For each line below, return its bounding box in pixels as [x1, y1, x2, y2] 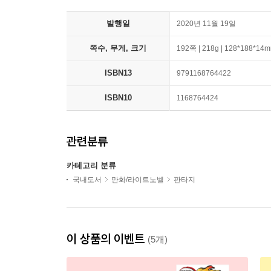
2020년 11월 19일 [177, 19, 236, 28]
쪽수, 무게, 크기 [90, 44, 146, 53]
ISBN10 [104, 93, 132, 102]
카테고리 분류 [67, 161, 116, 170]
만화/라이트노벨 [111, 175, 164, 184]
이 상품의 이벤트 [67, 231, 148, 246]
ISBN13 [104, 68, 132, 77]
